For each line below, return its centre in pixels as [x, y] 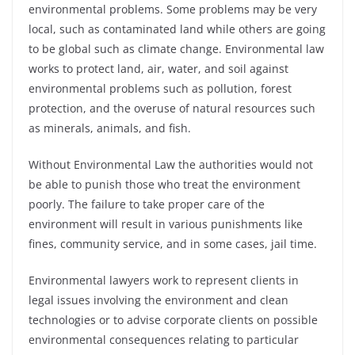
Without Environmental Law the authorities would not [171, 164]
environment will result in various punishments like [166, 224]
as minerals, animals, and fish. [110, 128]
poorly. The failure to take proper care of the [147, 204]
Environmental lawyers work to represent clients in [164, 280]
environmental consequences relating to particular [164, 340]
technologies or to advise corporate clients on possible [173, 320]
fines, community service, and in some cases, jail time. [173, 244]
